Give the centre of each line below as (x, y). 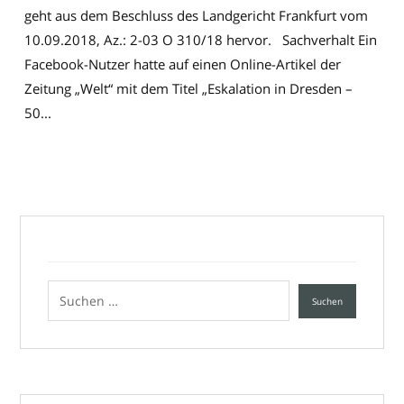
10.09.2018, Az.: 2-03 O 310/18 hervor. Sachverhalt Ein (201, 40)
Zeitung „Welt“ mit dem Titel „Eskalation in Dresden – (189, 89)
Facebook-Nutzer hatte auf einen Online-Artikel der (183, 64)
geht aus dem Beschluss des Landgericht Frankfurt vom (197, 16)
